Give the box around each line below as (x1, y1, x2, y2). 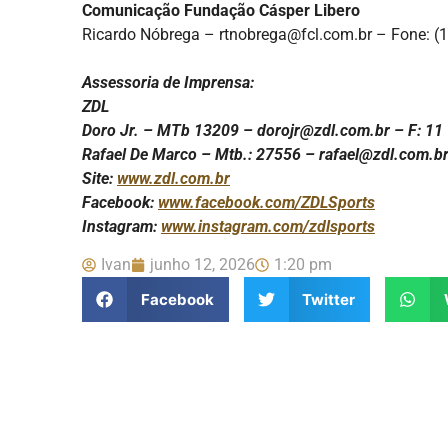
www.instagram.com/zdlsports (161, 217, 375, 237)
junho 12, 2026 (150, 255, 255, 275)
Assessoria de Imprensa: (82, 73, 254, 93)
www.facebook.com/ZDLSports (158, 193, 375, 213)
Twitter (302, 289, 355, 309)
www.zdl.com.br (117, 169, 230, 189)
